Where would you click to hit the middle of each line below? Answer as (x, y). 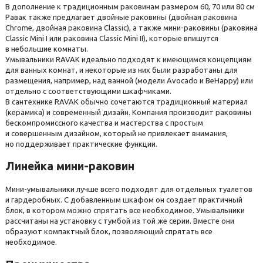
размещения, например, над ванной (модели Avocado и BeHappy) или (129, 81)
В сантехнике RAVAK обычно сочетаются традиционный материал (127, 102)
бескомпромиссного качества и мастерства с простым (104, 123)
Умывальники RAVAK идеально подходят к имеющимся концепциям (129, 60)
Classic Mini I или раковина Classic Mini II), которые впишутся (112, 38)
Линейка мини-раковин (70, 166)
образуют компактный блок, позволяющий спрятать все (109, 232)
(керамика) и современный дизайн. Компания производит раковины (128, 112)
